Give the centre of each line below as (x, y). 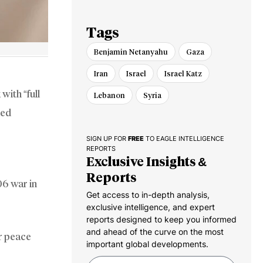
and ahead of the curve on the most (155, 232)
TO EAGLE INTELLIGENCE (184, 139)
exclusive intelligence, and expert (151, 207)
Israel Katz (183, 74)
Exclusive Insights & (146, 162)
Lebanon (109, 95)
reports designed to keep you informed (161, 220)
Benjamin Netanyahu (131, 52)
